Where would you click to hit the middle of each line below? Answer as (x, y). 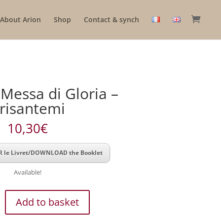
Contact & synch (111, 19)
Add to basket (47, 202)
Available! (27, 172)
